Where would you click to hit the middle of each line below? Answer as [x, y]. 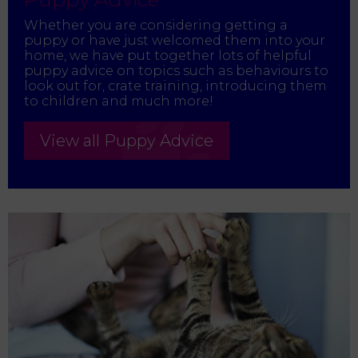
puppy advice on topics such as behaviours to [176, 71]
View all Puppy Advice [127, 141]
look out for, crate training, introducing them [175, 86]
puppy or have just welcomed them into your [175, 41]
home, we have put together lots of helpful [168, 56]
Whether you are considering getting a [156, 26]
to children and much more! [119, 101]
